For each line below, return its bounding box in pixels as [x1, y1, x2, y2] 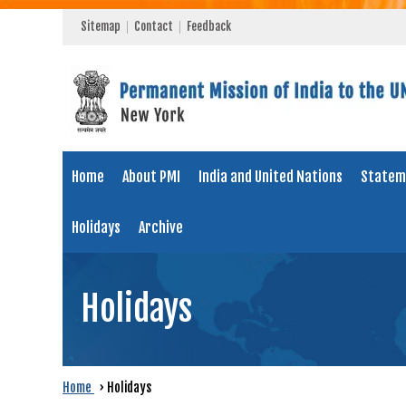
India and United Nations [198, 168, 343, 186]
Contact [134, 19, 173, 34]
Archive [139, 218, 183, 237]
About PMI [122, 168, 180, 186]
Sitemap [81, 19, 121, 34]
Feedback [187, 19, 231, 34]
